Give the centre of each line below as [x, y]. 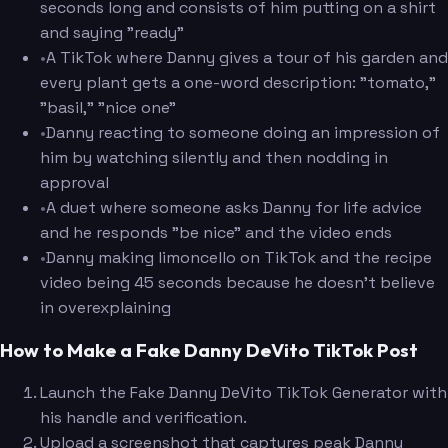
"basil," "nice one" [108, 108]
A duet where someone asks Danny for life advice [234, 208]
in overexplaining [105, 308]
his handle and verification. [143, 417]
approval [74, 183]
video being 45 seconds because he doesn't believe [237, 283]
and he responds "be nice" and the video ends [216, 233]
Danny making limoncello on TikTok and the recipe [239, 258]
